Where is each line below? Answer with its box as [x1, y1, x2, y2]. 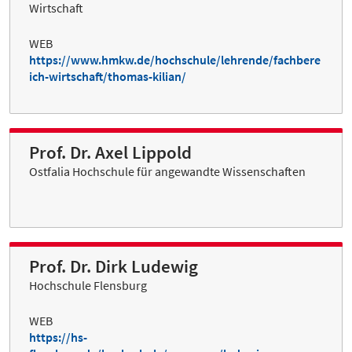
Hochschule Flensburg [29, 277, 147, 294]
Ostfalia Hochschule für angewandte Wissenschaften [29, 163, 306, 180]
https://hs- [29, 329, 87, 346]
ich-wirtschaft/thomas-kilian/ [29, 68, 186, 85]
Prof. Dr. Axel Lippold [29, 141, 192, 164]
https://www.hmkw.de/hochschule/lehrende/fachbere [29, 52, 321, 68]
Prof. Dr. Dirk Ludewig [29, 255, 198, 278]
